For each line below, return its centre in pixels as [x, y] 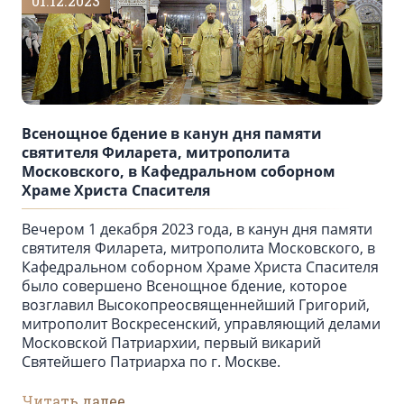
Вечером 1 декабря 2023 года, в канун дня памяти [197, 230]
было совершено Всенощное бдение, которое [184, 286]
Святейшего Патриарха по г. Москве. [151, 362]
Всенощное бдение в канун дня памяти [172, 134]
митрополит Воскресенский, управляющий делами [201, 324]
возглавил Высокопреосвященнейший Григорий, [196, 305]
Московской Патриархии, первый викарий [171, 343]
